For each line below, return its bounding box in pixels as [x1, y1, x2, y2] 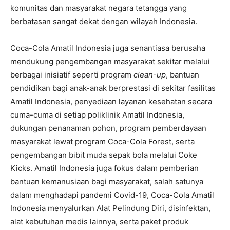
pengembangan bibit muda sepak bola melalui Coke [10, 150, 197, 160]
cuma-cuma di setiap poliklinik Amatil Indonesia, [10, 110, 184, 120]
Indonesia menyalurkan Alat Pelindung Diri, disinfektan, [10, 203, 210, 214]
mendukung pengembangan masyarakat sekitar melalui [10, 56, 210, 67]
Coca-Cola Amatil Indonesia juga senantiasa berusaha [10, 43, 205, 53]
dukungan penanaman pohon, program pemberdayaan [10, 123, 206, 133]
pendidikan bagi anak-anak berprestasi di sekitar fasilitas [10, 83, 216, 93]
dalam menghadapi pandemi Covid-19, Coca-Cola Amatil [10, 190, 214, 200]
